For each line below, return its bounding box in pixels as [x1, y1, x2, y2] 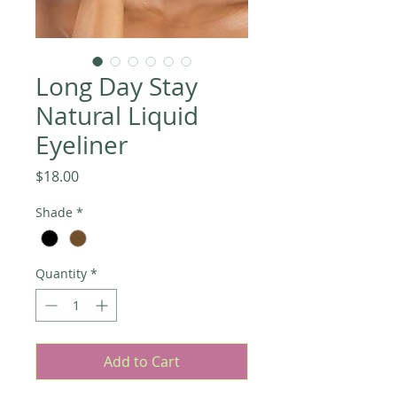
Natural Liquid [35, 98, 198, 132]
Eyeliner [35, 128, 128, 161]
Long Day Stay [35, 69, 198, 103]
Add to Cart [104, 351, 180, 371]
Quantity [35, 264, 87, 282]
